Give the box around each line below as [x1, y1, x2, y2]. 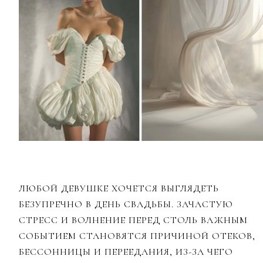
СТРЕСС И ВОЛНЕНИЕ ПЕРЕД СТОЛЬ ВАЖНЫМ [19, 214, 248, 226]
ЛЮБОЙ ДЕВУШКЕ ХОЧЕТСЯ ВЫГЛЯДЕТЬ [19, 182, 219, 194]
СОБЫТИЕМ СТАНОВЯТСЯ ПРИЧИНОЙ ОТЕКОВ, [19, 230, 255, 242]
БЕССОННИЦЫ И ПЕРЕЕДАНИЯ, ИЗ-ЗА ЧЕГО [19, 245, 233, 258]
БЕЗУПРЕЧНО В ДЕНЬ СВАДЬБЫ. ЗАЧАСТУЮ [19, 198, 233, 210]
